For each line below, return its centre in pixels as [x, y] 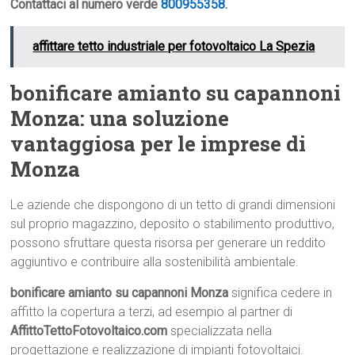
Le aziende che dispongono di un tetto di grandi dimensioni [173, 205]
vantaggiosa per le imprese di [158, 144]
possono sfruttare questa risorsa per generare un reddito [168, 243]
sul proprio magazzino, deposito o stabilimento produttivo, [173, 224]
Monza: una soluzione [120, 118]
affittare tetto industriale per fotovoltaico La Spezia [174, 47]
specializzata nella [220, 331]
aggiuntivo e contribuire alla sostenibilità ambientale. [155, 262]
